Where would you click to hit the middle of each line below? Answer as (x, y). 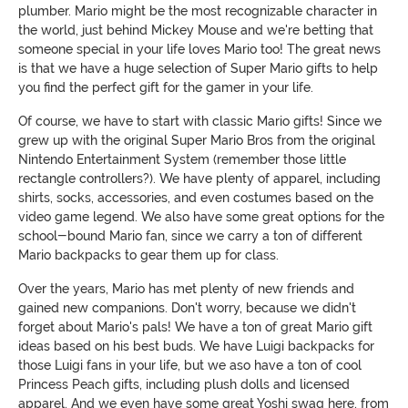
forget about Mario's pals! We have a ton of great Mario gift (195, 326)
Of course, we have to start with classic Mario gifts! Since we (200, 121)
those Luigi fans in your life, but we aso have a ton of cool (190, 365)
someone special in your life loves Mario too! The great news (199, 49)
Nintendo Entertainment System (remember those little (182, 159)
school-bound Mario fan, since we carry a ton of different (190, 235)
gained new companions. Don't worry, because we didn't (187, 307)
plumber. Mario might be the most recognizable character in (198, 10)
